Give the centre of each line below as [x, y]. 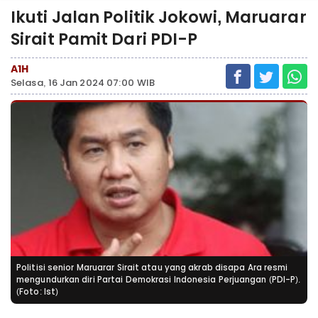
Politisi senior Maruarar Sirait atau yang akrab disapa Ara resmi [152, 268]
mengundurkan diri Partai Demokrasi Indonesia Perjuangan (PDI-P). [159, 280]
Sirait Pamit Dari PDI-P [104, 39]
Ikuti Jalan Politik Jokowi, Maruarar [159, 17]
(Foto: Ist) [38, 292]
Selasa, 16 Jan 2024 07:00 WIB [83, 83]
